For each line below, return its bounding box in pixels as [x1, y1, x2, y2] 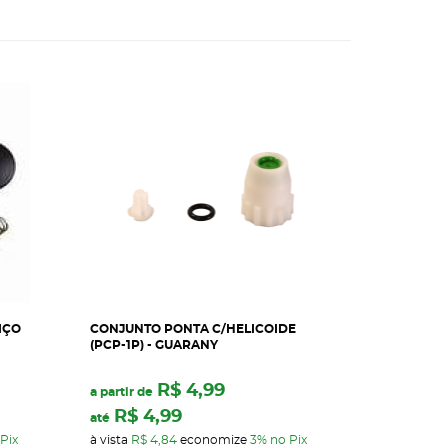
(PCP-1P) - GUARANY [90, 338, 218, 351]
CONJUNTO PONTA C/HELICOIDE [90, 322, 296, 335]
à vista [90, 433, 131, 446]
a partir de [90, 385, 153, 398]
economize [177, 433, 250, 446]
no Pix [270, 433, 307, 446]
